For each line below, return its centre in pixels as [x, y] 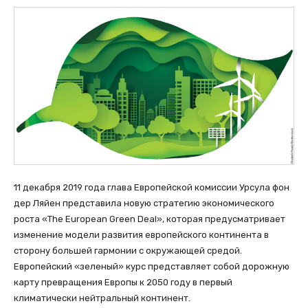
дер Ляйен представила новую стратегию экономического [144, 203]
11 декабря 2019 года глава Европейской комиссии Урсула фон [152, 187]
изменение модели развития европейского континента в [141, 234]
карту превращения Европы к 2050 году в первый [123, 282]
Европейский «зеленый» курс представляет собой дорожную [152, 266]
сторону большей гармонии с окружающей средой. [128, 250]
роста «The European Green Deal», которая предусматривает [150, 219]
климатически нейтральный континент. [102, 298]
